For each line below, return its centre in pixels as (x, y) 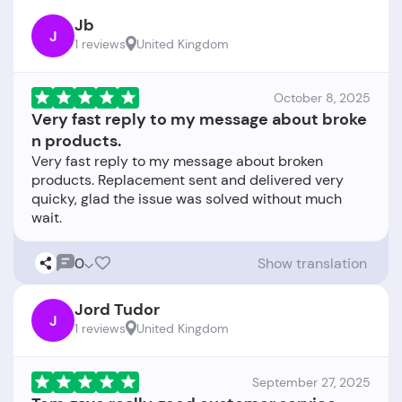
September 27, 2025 (311, 382)
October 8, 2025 (322, 98)
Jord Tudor (117, 310)
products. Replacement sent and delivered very (188, 180)
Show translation (312, 263)
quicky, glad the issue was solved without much (187, 199)
